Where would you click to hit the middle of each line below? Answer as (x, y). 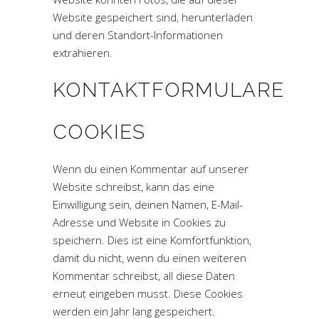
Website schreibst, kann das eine (134, 187)
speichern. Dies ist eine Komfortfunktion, (152, 240)
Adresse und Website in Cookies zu (139, 222)
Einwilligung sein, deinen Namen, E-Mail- (148, 204)
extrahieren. (83, 53)
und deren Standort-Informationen (138, 35)
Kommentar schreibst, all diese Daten (144, 276)
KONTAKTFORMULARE (169, 90)
